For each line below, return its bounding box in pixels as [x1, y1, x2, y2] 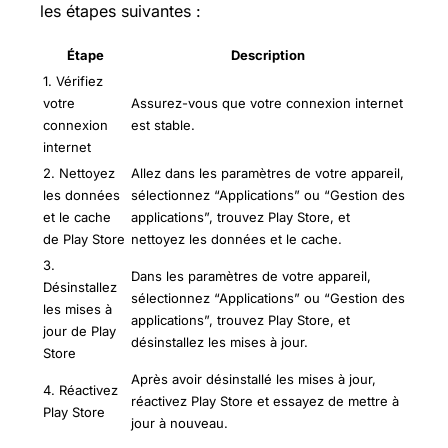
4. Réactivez [43, 382, 118, 399]
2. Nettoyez [43, 165, 115, 182]
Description [231, 47, 305, 64]
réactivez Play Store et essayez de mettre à [131, 393, 399, 410]
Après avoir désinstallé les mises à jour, [131, 371, 376, 388]
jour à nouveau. [131, 415, 228, 432]
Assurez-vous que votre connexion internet [131, 95, 403, 112]
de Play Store [43, 231, 125, 248]
